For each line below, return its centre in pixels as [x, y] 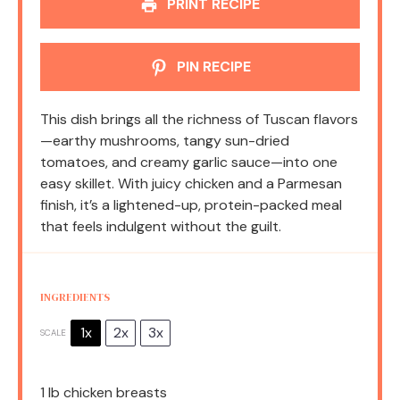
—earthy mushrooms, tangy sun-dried [165, 141]
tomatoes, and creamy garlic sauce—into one [189, 162]
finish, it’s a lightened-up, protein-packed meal [191, 205]
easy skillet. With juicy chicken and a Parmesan [191, 184]
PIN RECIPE [212, 67]
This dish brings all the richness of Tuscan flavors [199, 120]
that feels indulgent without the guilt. [161, 227]
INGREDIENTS [75, 298]
